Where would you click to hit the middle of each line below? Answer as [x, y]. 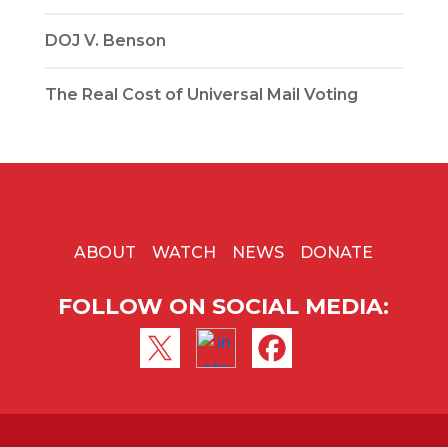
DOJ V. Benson [105, 40]
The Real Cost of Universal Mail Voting [201, 94]
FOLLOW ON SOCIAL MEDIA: [224, 306]
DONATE [337, 252]
